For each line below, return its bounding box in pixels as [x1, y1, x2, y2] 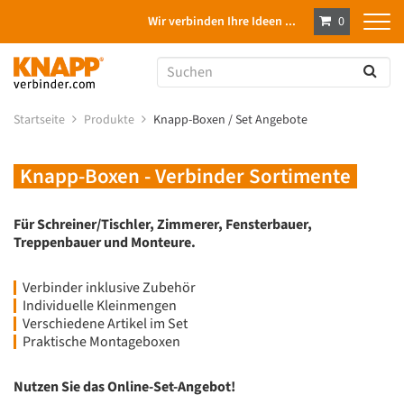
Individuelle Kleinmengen [23, 295, 177, 316]
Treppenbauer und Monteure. [14, 232, 196, 252]
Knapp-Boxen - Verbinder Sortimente [20, 161, 351, 191]
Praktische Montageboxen [23, 331, 180, 352]
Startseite [14, 110, 68, 129]
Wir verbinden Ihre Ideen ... [148, 13, 296, 31]
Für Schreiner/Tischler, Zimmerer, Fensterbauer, [14, 214, 312, 234]
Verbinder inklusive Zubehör [23, 277, 196, 298]
